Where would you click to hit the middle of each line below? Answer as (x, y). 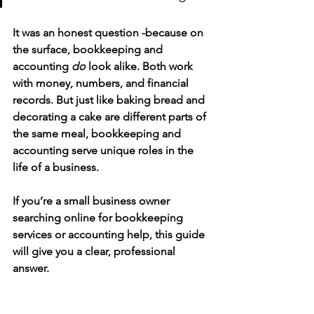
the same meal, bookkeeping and (98, 134)
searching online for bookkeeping (99, 218)
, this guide (178, 234)
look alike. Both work (141, 66)
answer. (31, 268)
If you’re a (38, 201)
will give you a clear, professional (95, 251)
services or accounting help (81, 234)
